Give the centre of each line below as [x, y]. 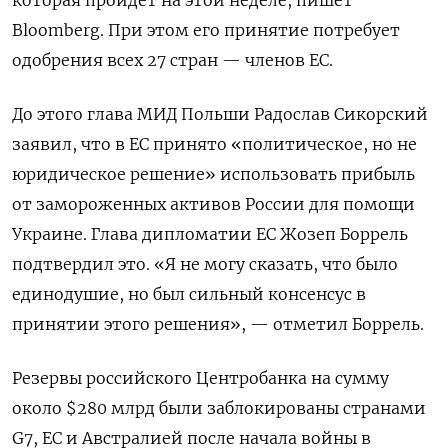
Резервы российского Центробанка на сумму [200, 377]
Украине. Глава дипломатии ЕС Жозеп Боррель [210, 233]
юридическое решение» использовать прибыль [213, 173]
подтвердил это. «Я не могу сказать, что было [205, 263]
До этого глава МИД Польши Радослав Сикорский [220, 113]
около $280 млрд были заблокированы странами [219, 407]
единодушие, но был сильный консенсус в [189, 293]
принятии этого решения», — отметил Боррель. [218, 323]
